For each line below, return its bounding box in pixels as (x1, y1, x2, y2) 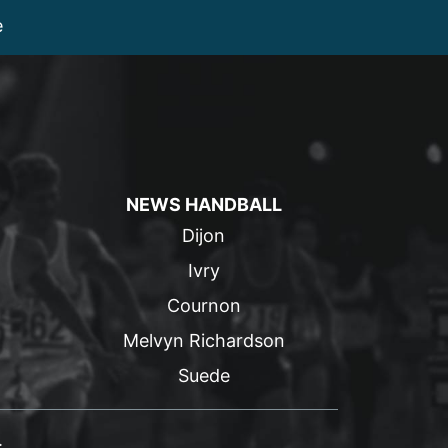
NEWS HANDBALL (125, 194, 282, 215)
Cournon (166, 295, 241, 316)
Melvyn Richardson (122, 330, 285, 351)
